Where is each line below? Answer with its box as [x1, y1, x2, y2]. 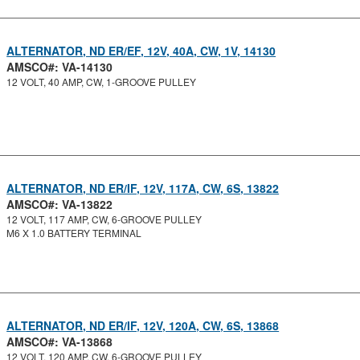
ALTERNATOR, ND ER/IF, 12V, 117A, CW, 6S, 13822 [6, 180, 280, 196]
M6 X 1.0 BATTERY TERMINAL [6, 226, 142, 239]
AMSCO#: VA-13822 [6, 196, 113, 212]
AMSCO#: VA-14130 [6, 59, 113, 75]
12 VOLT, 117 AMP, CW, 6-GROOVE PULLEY [6, 212, 202, 226]
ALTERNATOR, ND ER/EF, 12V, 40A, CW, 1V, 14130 [6, 43, 276, 59]
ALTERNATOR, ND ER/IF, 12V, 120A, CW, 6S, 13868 [6, 317, 280, 333]
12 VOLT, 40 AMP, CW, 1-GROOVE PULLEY [6, 75, 197, 88]
